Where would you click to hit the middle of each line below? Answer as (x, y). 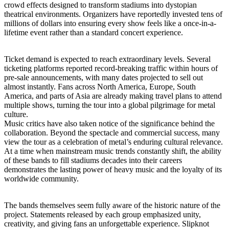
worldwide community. (41, 178)
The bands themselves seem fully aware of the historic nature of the (112, 205)
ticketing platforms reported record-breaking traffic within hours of (111, 68)
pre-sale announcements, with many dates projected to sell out (104, 77)
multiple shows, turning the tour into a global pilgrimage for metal (110, 105)
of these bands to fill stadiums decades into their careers (93, 160)
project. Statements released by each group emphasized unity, (102, 214)
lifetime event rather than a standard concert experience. (94, 32)
